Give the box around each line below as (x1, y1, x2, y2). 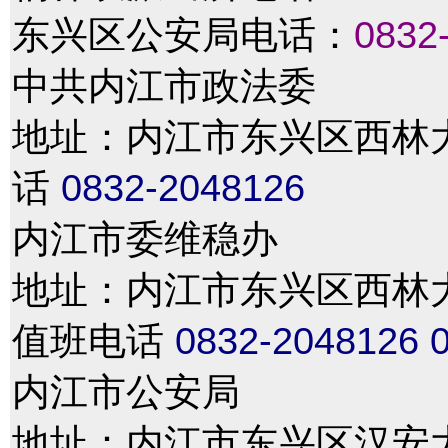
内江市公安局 (12, 370, 240, 413)
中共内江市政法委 (12, 64, 316, 107)
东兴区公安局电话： (12, 13, 354, 56)
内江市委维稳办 (12, 217, 278, 260)
